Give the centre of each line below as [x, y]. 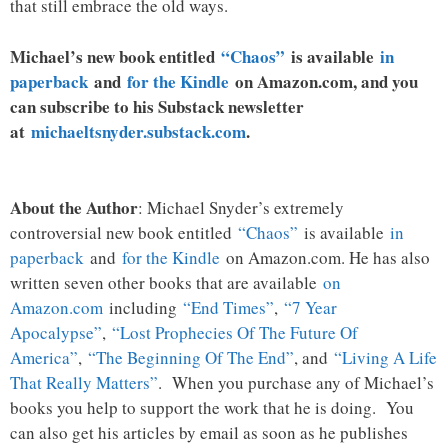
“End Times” [228, 307]
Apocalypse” [56, 332]
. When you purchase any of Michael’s [296, 382]
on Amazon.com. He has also [325, 257]
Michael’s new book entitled [115, 56]
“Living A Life [385, 357]
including [143, 307]
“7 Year [310, 307]
